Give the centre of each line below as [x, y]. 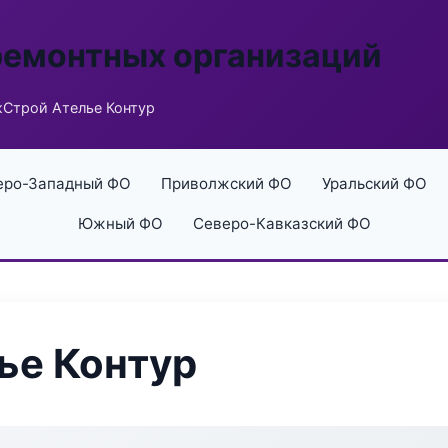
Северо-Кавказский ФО [281, 223]
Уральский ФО [374, 183]
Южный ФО [120, 223]
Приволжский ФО [226, 183]
